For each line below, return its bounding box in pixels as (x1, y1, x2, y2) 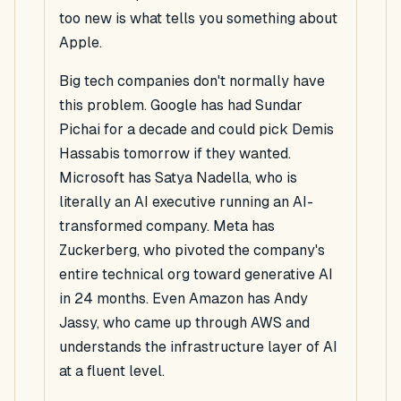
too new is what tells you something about (59, 10, 337, 28)
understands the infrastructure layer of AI (59, 338, 337, 356)
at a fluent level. (59, 363, 165, 380)
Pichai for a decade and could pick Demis (59, 121, 334, 139)
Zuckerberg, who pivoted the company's (59, 242, 325, 260)
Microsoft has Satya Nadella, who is (59, 169, 297, 187)
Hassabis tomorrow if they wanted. (59, 145, 291, 163)
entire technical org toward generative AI (59, 266, 333, 284)
